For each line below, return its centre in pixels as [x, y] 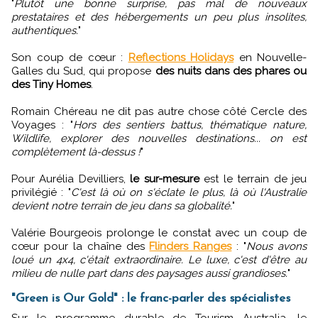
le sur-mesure [165, 179]
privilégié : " [41, 193]
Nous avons [277, 247]
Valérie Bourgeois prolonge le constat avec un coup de [159, 233]
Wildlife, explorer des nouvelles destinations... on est [159, 139]
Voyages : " [42, 125]
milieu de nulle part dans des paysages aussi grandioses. [149, 274]
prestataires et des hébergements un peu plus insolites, [159, 17]
